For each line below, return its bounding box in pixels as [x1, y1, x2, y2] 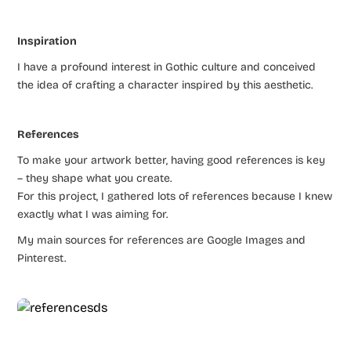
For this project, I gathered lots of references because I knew [17, 189, 333, 203]
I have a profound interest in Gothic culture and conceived [17, 60, 317, 74]
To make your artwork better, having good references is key [17, 153, 326, 167]
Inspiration [17, 34, 78, 48]
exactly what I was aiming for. [17, 207, 168, 221]
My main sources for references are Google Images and [17, 233, 306, 247]
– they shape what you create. [17, 171, 172, 185]
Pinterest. [17, 251, 67, 265]
